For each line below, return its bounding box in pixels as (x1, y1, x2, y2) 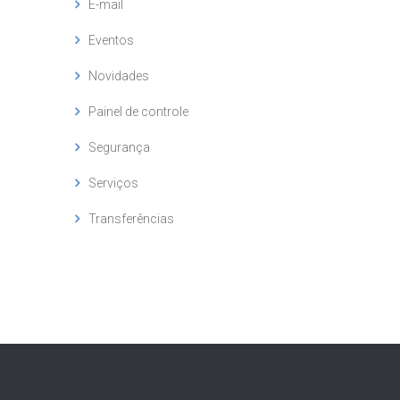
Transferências (87, 212, 174, 226)
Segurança (87, 140, 150, 154)
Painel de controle (87, 104, 188, 119)
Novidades (87, 69, 149, 83)
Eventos (87, 33, 134, 47)
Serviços (87, 176, 138, 190)
